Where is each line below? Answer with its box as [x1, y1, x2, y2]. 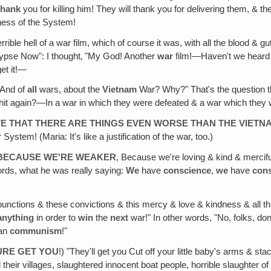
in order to [34, 212, 79, 223]
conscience [163, 166, 212, 176]
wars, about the [37, 85, 103, 95]
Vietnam [102, 85, 137, 95]
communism [10, 226, 62, 236]
